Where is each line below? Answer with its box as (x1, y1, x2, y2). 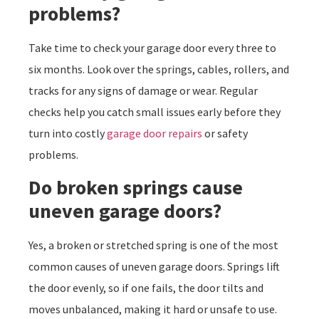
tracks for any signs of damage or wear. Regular (28, 83, 258, 98)
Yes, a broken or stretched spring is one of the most (28, 237, 278, 252)
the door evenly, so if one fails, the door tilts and (28, 280, 263, 295)
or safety (202, 126, 248, 141)
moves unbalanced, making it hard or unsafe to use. (28, 301, 277, 316)
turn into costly (28, 126, 107, 141)
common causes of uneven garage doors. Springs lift (28, 258, 280, 273)
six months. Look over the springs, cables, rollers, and (28, 62, 289, 77)
